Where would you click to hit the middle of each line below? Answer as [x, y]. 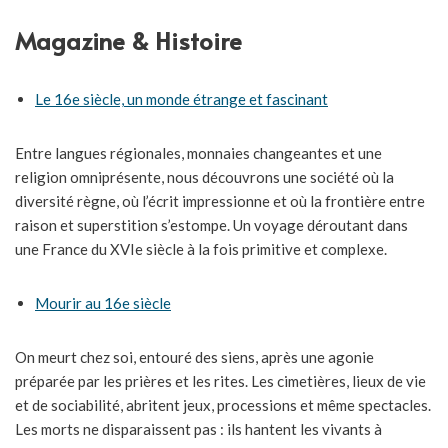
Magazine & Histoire [128, 41]
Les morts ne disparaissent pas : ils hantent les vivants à [198, 429]
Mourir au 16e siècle [103, 303]
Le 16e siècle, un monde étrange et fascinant [181, 99]
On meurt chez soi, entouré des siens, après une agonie [194, 357]
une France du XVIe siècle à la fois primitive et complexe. [201, 249]
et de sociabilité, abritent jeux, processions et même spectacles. [223, 405]
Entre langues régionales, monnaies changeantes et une [198, 153]
